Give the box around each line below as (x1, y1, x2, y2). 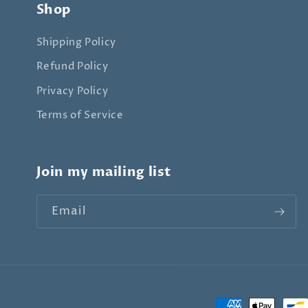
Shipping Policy (36, 35, 116, 49)
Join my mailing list (36, 163, 172, 181)
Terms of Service (36, 109, 124, 123)
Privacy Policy (36, 84, 109, 98)
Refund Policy (36, 60, 109, 74)
